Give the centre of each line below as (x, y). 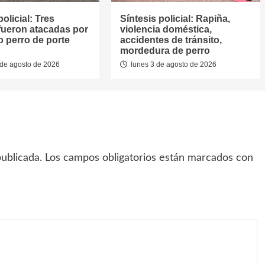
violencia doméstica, (166, 30)
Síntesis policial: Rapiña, (175, 19)
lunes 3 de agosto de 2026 (172, 65)
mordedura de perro (165, 51)
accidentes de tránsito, (171, 40)
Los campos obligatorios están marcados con (149, 158)
